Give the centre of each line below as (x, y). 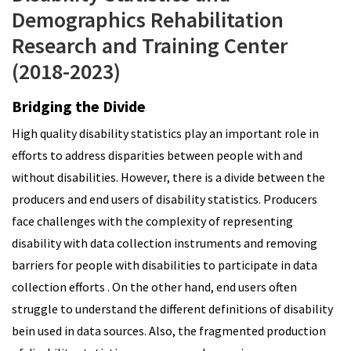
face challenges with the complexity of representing (152, 221)
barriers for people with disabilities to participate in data (165, 265)
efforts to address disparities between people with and (157, 156)
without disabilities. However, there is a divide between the (168, 177)
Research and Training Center (150, 46)
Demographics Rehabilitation (148, 20)
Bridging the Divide (79, 107)
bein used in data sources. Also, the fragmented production (169, 331)
